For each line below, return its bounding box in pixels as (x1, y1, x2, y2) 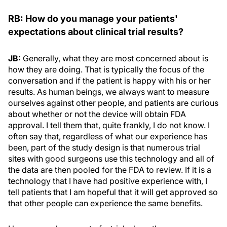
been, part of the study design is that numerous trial (8, 142, 200, 153)
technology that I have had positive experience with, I (8, 176, 207, 186)
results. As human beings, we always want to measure (8, 87, 209, 97)
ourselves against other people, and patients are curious (8, 98, 218, 108)
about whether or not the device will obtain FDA (8, 109, 186, 119)
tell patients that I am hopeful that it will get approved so (8, 187, 218, 197)
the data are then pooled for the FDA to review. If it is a (8, 165, 211, 175)
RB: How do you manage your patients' (8, 13, 178, 24)
